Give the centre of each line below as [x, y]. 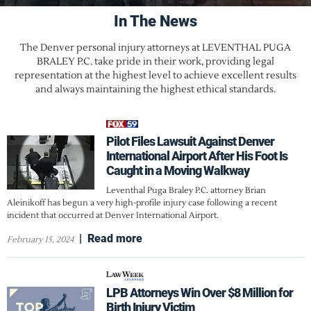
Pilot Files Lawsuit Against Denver [191, 141]
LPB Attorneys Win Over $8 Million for [200, 292]
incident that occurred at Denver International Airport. [113, 215]
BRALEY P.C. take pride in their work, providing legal [155, 61]
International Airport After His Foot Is [197, 155]
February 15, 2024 [40, 239]
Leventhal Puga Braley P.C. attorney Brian [186, 190]
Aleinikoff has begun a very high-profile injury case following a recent [142, 203]
